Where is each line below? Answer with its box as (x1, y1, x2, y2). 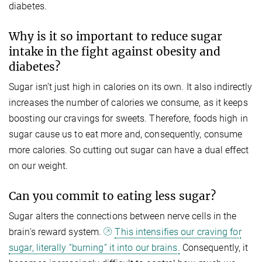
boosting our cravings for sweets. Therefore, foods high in (9, 113, 248, 125)
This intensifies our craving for (115, 226, 242, 238)
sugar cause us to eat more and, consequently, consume (9, 129, 243, 140)
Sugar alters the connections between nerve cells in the (9, 211, 237, 222)
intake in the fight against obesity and (9, 44, 220, 59)
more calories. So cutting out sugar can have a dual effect (9, 144, 249, 156)
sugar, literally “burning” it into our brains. (9, 242, 180, 254)
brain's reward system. (9, 226, 104, 238)
